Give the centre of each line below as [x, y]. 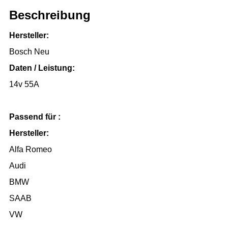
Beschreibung [50, 15]
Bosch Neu [29, 51]
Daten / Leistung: [42, 68]
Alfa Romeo [31, 149]
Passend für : [35, 117]
